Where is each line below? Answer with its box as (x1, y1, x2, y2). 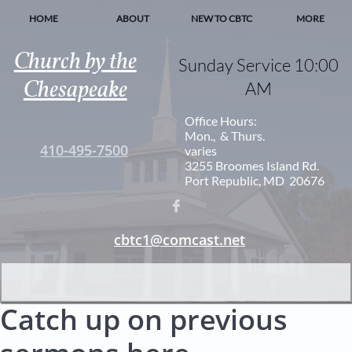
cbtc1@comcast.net (114, 229, 245, 249)
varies (185, 143, 218, 158)
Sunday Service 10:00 (178, 54, 339, 75)
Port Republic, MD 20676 (185, 173, 325, 188)
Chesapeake (23, 74, 127, 108)
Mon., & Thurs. (185, 128, 266, 143)
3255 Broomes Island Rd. (185, 158, 320, 173)
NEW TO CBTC (190, 13, 252, 24)
